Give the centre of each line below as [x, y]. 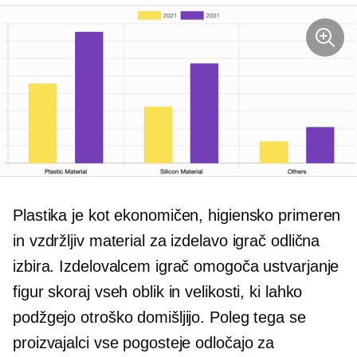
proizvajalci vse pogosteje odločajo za [144, 343]
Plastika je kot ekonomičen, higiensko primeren [177, 216]
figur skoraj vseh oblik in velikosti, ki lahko [158, 292]
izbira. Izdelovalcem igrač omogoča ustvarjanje [176, 267]
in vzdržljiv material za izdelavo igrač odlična [167, 241]
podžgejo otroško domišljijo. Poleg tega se [159, 318]
